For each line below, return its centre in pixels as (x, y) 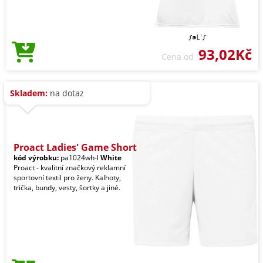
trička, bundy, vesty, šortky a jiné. (67, 187)
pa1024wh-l (80, 157)
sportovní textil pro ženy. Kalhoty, (67, 177)
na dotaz (66, 93)
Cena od (180, 56)
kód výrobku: (36, 157)
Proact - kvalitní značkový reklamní (70, 167)
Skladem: (29, 93)
